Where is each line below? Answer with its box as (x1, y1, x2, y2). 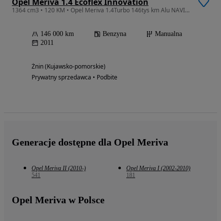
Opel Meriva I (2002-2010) (126, 165, 190, 172)
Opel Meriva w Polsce (12, 194, 105, 206)
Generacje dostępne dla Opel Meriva (12, 137, 168, 148)
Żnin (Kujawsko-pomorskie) (32, 62, 106, 71)
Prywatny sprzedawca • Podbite (32, 73, 117, 82)
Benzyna (103, 30, 126, 38)
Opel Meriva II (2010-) (32, 165, 86, 172)
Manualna (155, 30, 182, 38)
